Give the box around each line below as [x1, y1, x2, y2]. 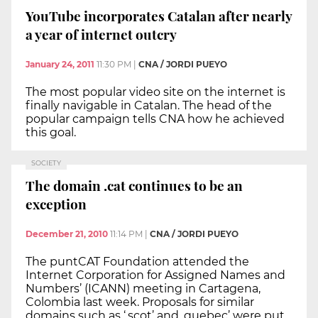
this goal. [26, 125, 76, 139]
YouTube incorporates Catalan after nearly [26, 6, 292, 26]
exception [26, 194, 87, 214]
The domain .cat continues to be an [26, 176, 243, 195]
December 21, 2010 [26, 229, 108, 240]
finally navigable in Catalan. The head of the [26, 98, 272, 112]
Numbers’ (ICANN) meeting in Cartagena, [26, 282, 261, 296]
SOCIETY [31, 158, 61, 167]
